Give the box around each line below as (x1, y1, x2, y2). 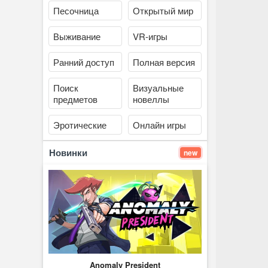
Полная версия (133, 56, 196, 68)
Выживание (53, 30, 101, 42)
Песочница (53, 4, 99, 17)
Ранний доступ (53, 56, 115, 68)
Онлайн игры (133, 118, 187, 131)
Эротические (53, 118, 107, 131)
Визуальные (133, 81, 184, 94)
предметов (53, 93, 98, 105)
